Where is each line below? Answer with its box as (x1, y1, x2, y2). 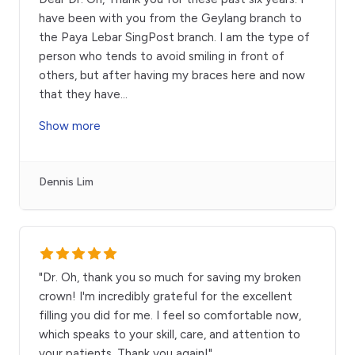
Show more (39, 119, 101, 134)
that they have (39, 87, 120, 102)
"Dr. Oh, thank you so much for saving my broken (39, 270, 301, 285)
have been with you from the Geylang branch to (39, 11, 302, 26)
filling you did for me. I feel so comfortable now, (39, 308, 301, 323)
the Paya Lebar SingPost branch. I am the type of (39, 30, 310, 45)
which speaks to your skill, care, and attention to (39, 327, 300, 342)
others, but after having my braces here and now (39, 68, 305, 83)
